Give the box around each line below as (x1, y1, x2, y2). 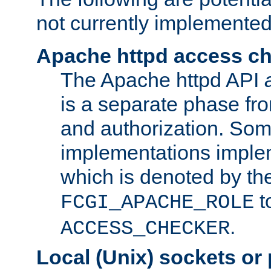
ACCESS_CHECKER (60, 217, 230, 240)
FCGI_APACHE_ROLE (60, 191, 254, 214)
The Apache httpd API (60, 68, 264, 91)
